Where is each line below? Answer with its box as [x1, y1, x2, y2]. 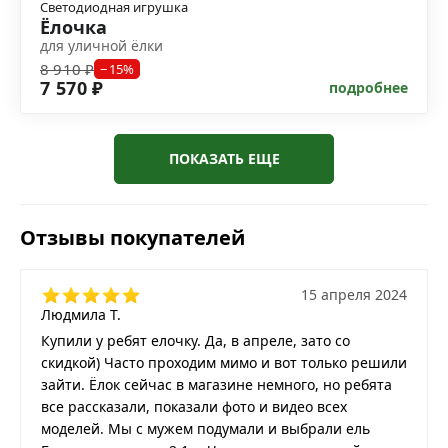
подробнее [329, 77, 408, 97]
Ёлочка [40, 14, 107, 39]
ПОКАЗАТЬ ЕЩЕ [168, 148, 280, 168]
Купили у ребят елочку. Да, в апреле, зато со [41, 330, 350, 350]
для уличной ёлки [40, 35, 163, 55]
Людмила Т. [41, 304, 121, 324]
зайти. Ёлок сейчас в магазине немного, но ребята [41, 374, 392, 394]
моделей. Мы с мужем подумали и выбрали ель [41, 418, 370, 438]
